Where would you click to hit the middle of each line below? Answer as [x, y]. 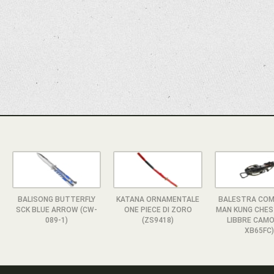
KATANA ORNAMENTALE [158, 199]
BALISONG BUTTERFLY [56, 199]
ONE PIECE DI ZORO [158, 209]
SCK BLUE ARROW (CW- [56, 209]
